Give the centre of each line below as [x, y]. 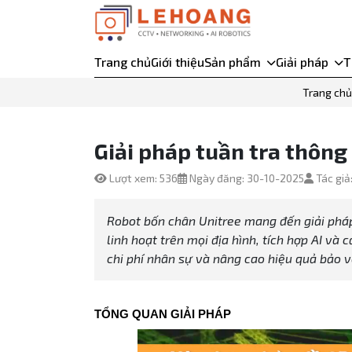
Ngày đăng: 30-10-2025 [245, 178]
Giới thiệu [177, 62]
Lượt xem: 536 [142, 178]
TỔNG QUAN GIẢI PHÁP [162, 315]
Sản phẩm [232, 62]
